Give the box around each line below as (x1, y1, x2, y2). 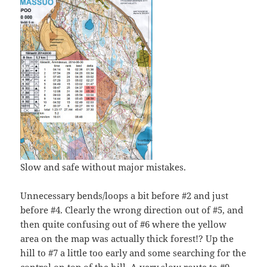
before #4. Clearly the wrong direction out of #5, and (20, 203, 244, 216)
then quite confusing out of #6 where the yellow (20, 218, 227, 230)
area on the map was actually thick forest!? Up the (20, 232, 234, 244)
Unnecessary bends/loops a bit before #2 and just (20, 189, 229, 201)
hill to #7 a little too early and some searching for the (20, 246, 247, 259)
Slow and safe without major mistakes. (20, 160, 187, 173)
